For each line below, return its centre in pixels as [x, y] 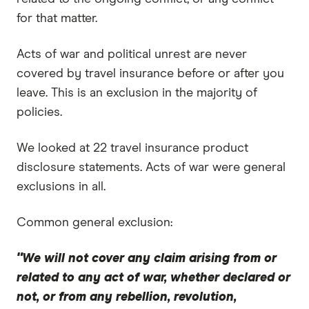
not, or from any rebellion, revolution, [127, 297]
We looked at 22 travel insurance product [132, 148]
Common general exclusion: [94, 222]
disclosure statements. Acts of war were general [151, 167]
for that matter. [57, 18]
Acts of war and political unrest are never [132, 54]
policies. [39, 112]
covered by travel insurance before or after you [150, 73]
